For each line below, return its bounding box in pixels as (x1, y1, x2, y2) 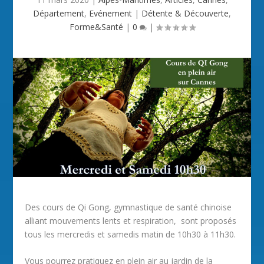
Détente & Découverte (141, 8, 229, 19)
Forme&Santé (69, 21, 123, 32)
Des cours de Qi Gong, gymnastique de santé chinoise (25, 201, 232, 213)
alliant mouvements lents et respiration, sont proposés (25, 214, 237, 226)
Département (33, 8, 84, 19)
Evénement (89, 8, 132, 19)
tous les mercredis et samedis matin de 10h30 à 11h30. (25, 228, 236, 240)
